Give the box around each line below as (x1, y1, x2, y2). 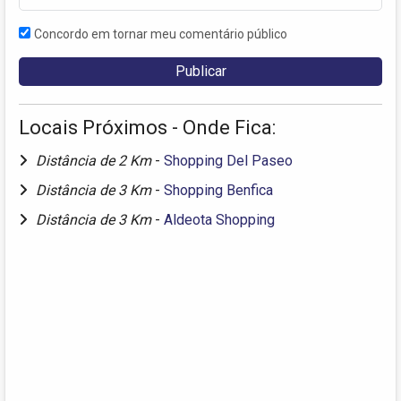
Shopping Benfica (164, 182, 273, 200)
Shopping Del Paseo (164, 152, 293, 170)
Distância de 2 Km (36, 152, 155, 170)
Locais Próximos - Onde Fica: (19, 116, 276, 140)
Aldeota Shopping (164, 211, 275, 229)
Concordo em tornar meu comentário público (34, 27, 287, 42)
